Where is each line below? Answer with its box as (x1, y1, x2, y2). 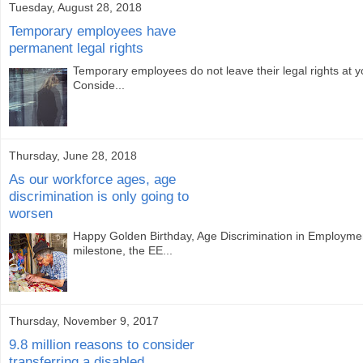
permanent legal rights (9, 39, 143, 56)
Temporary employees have (9, 22, 176, 39)
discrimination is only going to (9, 187, 189, 204)
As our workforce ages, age (9, 170, 176, 187)
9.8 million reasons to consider (9, 335, 194, 352)
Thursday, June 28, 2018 (9, 149, 137, 163)
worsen (9, 204, 53, 221)
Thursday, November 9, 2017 (9, 314, 159, 328)
